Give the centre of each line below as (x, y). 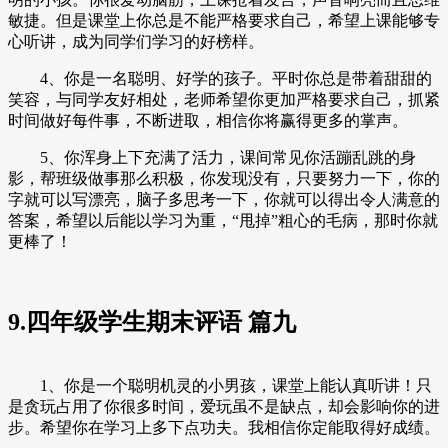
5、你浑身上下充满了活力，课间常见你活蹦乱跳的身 (212, 157)
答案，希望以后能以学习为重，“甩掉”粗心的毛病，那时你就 (223, 220)
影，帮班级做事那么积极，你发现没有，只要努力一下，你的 (224, 178)
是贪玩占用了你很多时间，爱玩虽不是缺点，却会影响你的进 (224, 407)
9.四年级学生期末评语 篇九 (152, 322)
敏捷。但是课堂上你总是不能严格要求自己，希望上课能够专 (224, 20)
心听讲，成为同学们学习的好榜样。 (136, 41)
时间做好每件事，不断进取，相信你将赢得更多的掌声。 (208, 120)
